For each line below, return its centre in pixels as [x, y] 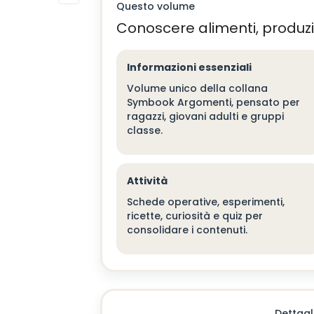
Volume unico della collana [198, 88]
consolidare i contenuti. [187, 230]
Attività [148, 181]
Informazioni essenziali [190, 67]
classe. [145, 130]
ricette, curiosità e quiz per [195, 216]
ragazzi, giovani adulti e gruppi [206, 116]
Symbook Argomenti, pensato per [214, 102]
